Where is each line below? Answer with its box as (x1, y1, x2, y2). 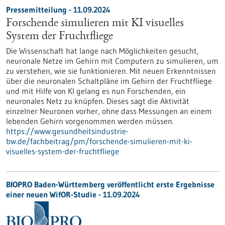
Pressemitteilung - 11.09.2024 (6, 5, 110, 15)
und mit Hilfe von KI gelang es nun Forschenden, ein (6, 86, 186, 96)
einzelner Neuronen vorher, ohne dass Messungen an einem (6, 106, 212, 116)
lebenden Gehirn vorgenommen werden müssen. (6, 116, 174, 126)
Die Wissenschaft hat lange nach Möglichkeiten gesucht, (6, 46, 199, 56)
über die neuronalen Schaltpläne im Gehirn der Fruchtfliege (6, 76, 212, 86)
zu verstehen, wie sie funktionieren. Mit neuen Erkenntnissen (6, 66, 216, 76)
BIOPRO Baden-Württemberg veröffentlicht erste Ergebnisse (6, 179, 214, 189)
